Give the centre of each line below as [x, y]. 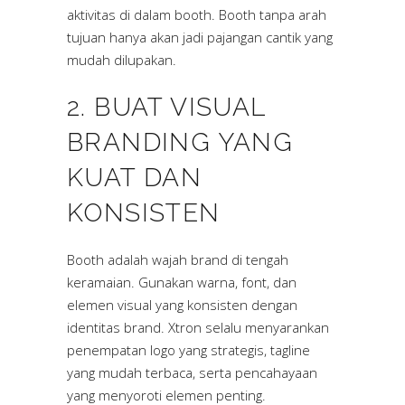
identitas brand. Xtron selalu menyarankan [198, 328]
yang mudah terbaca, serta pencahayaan [192, 373]
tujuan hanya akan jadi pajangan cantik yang [200, 38]
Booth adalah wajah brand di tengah [178, 260]
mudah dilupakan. [122, 60]
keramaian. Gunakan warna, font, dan [182, 283]
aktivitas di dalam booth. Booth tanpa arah [197, 15]
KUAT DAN [135, 178]
